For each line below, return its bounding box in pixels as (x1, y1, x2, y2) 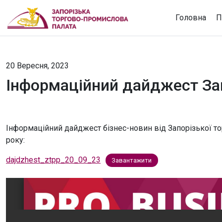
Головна (175, 12, 206, 22)
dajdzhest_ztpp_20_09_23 (6, 155, 101, 165)
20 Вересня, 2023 (6, 61, 69, 70)
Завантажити (111, 157, 152, 164)
